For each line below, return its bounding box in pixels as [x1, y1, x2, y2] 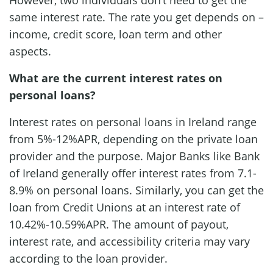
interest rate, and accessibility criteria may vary [9, 233, 250, 249]
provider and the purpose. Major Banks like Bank [9, 148, 260, 163]
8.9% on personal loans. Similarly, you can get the [9, 182, 264, 197]
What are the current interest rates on [9, 70, 222, 85]
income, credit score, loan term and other [9, 26, 222, 41]
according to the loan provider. [9, 250, 171, 266]
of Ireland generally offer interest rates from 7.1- [9, 165, 257, 180]
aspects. [9, 43, 51, 58]
